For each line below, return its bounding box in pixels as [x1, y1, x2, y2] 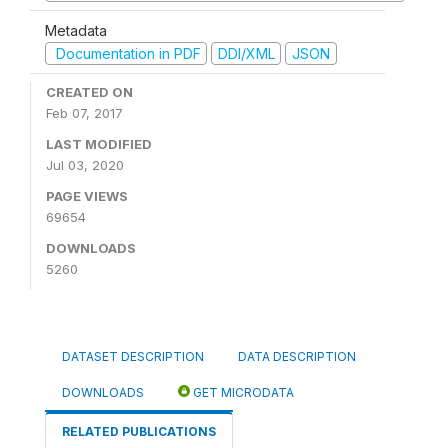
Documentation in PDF [51, 44, 201, 62]
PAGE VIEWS [46, 188, 128, 205]
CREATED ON [46, 84, 133, 101]
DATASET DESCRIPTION [62, 349, 204, 365]
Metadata [45, 21, 107, 39]
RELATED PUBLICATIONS [62, 424, 216, 440]
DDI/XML [217, 44, 275, 62]
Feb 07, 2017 [46, 105, 123, 122]
